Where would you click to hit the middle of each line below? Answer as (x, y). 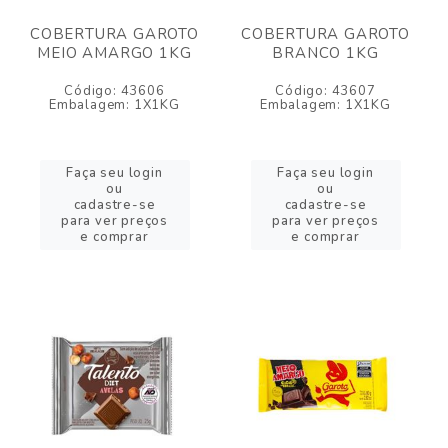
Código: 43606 (114, 91)
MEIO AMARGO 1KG (114, 53)
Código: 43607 (325, 91)
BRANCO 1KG (325, 53)
